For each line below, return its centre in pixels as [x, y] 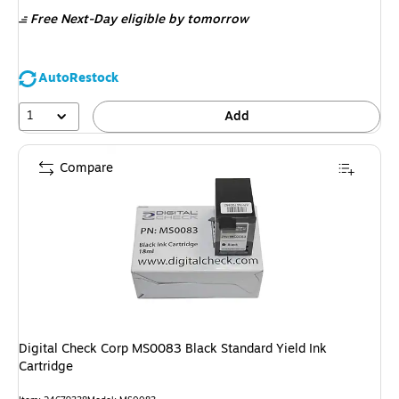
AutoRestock [78, 78]
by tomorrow [208, 19]
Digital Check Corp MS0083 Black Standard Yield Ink [173, 348]
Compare [86, 167]
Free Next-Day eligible [98, 19]
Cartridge [46, 366]
